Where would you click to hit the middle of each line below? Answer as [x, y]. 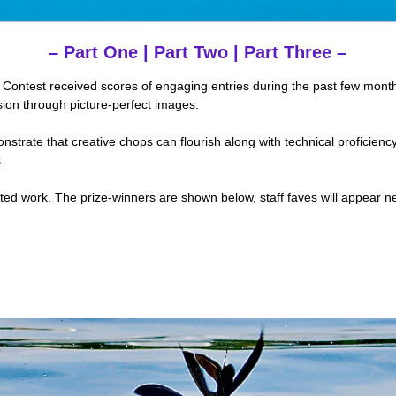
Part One [100, 52]
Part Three [287, 52]
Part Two [190, 52]
